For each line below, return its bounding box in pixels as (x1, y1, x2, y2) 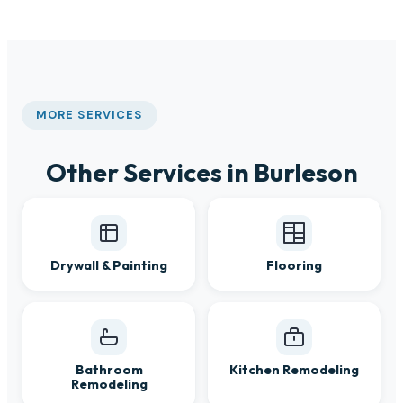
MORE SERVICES (36, 107, 144, 123)
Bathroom (75, 361, 143, 378)
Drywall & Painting (50, 256, 167, 273)
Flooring (266, 256, 322, 273)
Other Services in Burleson (45, 156, 358, 188)
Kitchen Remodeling (229, 361, 359, 378)
